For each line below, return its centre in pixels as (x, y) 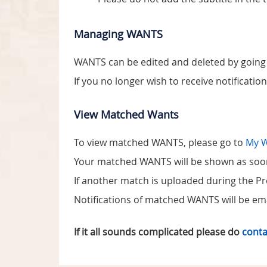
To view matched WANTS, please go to (160, 142)
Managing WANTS (118, 34)
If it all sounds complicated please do (158, 232)
